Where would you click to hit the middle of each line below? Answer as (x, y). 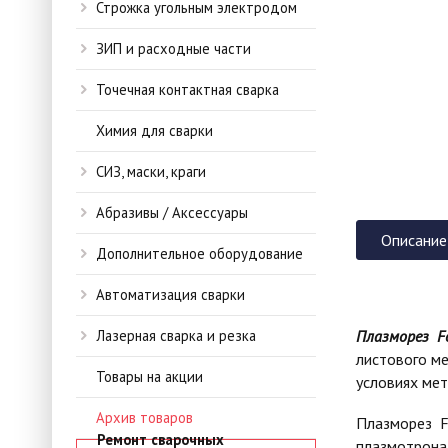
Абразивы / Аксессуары (172, 212)
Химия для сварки (154, 130)
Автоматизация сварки (170, 294)
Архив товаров (144, 417)
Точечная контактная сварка (187, 89)
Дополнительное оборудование (199, 253)
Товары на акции (149, 376)
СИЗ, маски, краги (151, 171)
